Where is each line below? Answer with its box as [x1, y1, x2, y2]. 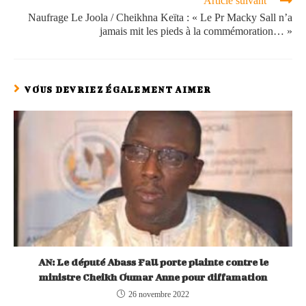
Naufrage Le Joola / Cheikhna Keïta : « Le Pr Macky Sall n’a [28, 12, 292, 24]
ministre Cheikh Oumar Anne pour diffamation [39, 270, 267, 283]
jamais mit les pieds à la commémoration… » [100, 25, 292, 38]
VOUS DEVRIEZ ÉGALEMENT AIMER [25, 85, 212, 96]
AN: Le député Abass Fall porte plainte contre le [38, 255, 268, 268]
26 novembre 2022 [128, 289, 189, 299]
